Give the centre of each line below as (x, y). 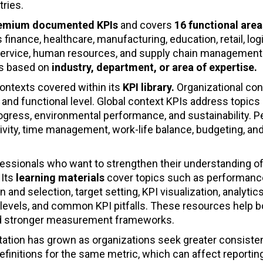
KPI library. (147, 87)
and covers (146, 25)
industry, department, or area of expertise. (153, 68)
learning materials (60, 178)
